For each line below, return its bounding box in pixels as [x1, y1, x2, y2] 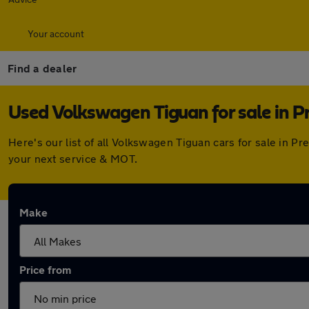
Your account [28, 28, 84, 39]
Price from [19, 263, 71, 276]
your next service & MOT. [8, 152, 138, 165]
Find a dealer [8, 61, 77, 74]
